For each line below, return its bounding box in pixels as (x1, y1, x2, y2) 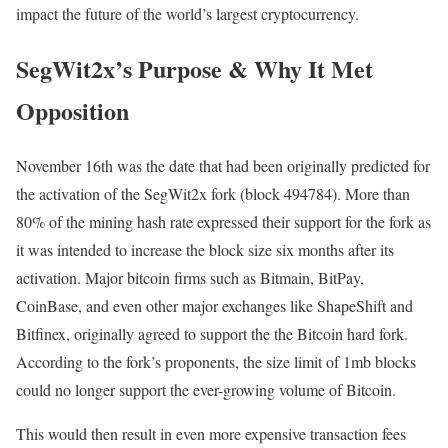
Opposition (16, 92, 129, 128)
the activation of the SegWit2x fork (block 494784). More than (16, 182, 410, 204)
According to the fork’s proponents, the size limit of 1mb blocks (16, 350, 416, 372)
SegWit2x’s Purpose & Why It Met (16, 50, 373, 86)
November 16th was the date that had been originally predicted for (16, 154, 430, 176)
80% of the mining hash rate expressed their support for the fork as (16, 210, 431, 232)
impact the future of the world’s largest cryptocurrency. (16, 3, 359, 24)
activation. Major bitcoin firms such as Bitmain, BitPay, (16, 266, 364, 288)
